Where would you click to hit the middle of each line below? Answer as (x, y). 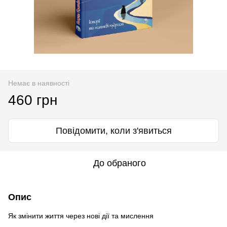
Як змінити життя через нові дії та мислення (81, 216)
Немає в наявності (39, 83)
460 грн (33, 100)
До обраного (120, 163)
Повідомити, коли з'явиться (113, 130)
